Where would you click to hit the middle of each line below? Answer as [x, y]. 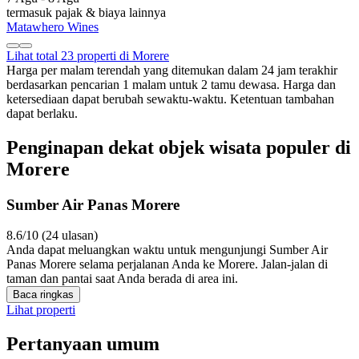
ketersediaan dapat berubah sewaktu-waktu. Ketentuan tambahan [170, 99]
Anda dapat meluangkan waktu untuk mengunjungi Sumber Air [167, 250]
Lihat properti [41, 310]
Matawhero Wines [52, 26]
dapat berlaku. [42, 113]
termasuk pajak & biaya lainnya [86, 12]
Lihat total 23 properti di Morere [88, 55]
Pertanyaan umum [83, 344]
